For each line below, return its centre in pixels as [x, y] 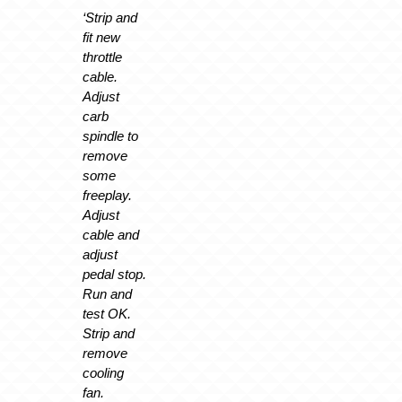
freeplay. [107, 196]
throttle [102, 57]
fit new [101, 38]
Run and [107, 294]
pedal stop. [114, 275]
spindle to [110, 136]
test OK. [106, 314]
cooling [103, 373]
